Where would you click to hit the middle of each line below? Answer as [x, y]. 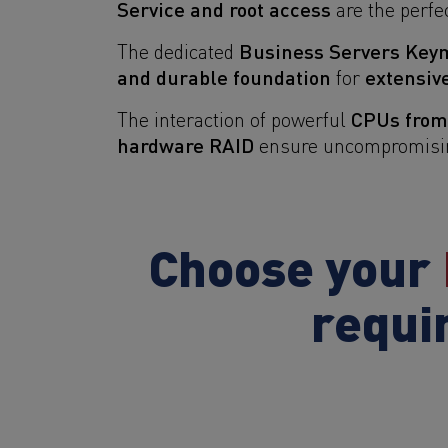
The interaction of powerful [234, 118]
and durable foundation [224, 76]
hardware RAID [185, 144]
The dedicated [178, 50]
